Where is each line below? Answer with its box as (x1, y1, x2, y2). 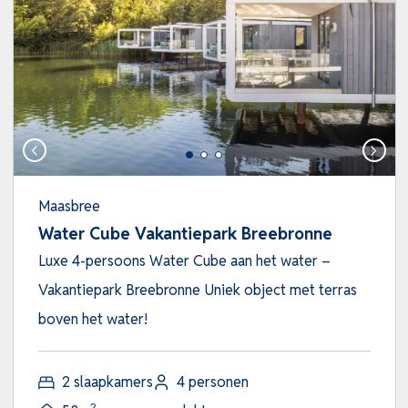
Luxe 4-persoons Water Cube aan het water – (37, 251, 331, 271)
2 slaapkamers (61, 372, 153, 393)
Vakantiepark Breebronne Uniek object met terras (37, 280, 357, 301)
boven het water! (37, 310, 148, 330)
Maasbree (37, 197, 100, 217)
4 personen (176, 372, 249, 393)
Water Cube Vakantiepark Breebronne (37, 223, 332, 245)
